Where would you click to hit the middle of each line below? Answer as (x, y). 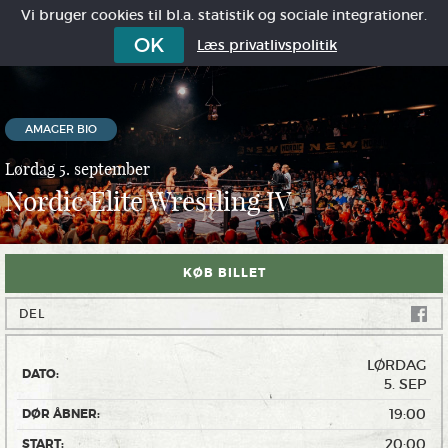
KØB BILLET (224, 273)
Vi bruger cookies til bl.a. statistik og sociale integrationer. (224, 15)
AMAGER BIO (61, 129)
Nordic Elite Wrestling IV (148, 202)
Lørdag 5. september (77, 169)
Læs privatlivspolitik (267, 45)
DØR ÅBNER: (61, 414)
